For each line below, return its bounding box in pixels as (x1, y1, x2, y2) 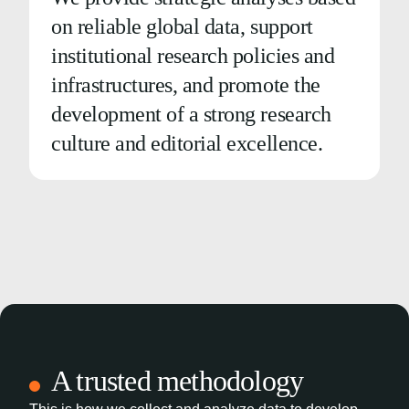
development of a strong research (51, 102, 331, 126)
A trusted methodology (51, 364, 304, 397)
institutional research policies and (51, 44, 335, 68)
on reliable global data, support (51, 15, 313, 38)
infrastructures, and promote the (51, 73, 320, 97)
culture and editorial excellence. (51, 131, 323, 155)
